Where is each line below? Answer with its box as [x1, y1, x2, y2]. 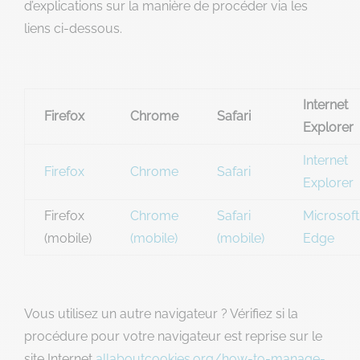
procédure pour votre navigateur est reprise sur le [24, 329, 322, 344]
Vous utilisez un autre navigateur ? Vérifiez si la [24, 306, 298, 321]
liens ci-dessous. [24, 21, 122, 36]
